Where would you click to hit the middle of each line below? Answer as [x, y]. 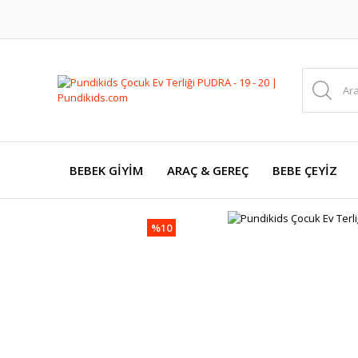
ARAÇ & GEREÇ [208, 170]
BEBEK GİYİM [106, 170]
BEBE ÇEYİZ [305, 170]
